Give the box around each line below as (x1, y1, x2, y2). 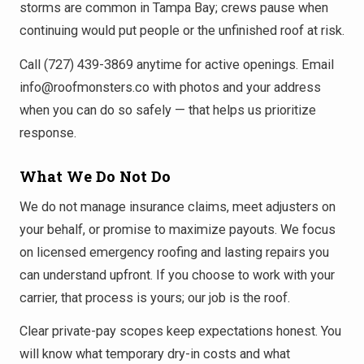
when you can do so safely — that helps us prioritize (19, 102, 316, 118)
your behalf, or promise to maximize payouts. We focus (19, 221, 336, 237)
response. (19, 124, 76, 141)
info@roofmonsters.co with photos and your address (19, 79, 321, 95)
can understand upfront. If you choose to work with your (19, 266, 335, 283)
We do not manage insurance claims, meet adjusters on (19, 198, 336, 214)
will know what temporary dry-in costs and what (19, 346, 290, 362)
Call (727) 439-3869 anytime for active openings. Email (19, 56, 334, 72)
